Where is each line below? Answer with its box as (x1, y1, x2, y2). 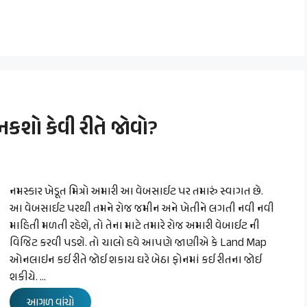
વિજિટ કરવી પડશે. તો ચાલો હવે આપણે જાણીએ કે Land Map (10, 234, 267, 253)
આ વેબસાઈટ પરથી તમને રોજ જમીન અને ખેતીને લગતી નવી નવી (10, 200, 274, 219)
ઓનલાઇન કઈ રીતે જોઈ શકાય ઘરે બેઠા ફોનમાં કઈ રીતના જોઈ (10, 251, 262, 270)
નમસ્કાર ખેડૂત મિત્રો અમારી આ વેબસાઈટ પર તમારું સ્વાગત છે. (10, 183, 263, 201)
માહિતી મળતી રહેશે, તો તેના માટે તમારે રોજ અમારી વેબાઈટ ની (10, 217, 260, 236)
